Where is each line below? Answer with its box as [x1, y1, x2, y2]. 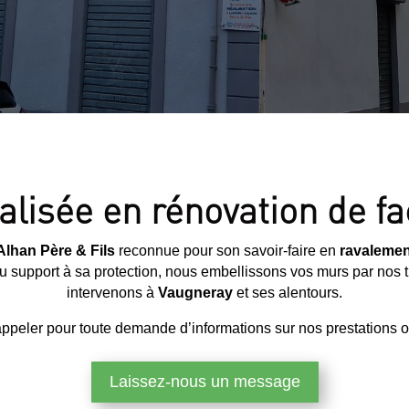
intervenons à [67, 284, 158, 300]
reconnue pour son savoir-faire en [115, 242, 340, 258]
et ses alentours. [233, 284, 342, 300]
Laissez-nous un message [109, 372, 300, 392]
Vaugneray [158, 284, 233, 300]
